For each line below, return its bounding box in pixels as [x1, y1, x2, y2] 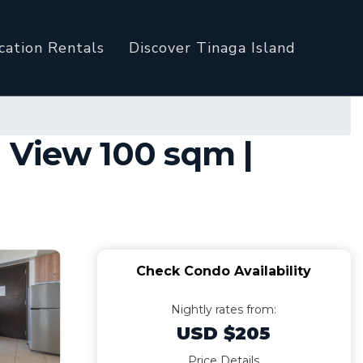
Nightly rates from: [171, 302, 277, 317]
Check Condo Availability [136, 263, 312, 279]
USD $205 [177, 322, 271, 344]
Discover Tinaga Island [129, 38, 296, 58]
